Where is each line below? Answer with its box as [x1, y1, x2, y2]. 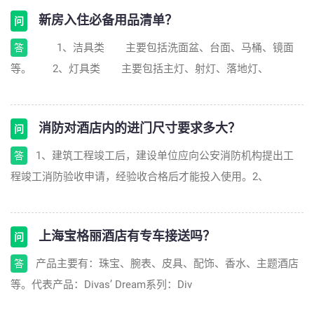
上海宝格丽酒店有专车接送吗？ [36, 227, 215, 245]
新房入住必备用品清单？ [36, 11, 177, 29]
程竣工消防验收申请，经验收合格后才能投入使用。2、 [11, 170, 268, 183]
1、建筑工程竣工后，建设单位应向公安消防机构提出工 [36, 149, 294, 162]
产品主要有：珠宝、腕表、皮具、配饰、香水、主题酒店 [36, 257, 299, 270]
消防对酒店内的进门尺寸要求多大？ [36, 119, 240, 137]
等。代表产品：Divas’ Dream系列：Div [11, 278, 192, 291]
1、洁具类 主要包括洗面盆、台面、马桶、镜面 [36, 41, 294, 54]
